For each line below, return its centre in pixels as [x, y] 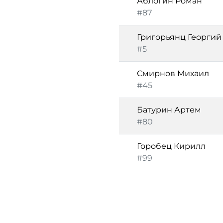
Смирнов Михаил [173, 73]
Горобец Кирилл [171, 146]
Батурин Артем [169, 110]
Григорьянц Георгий [179, 37]
